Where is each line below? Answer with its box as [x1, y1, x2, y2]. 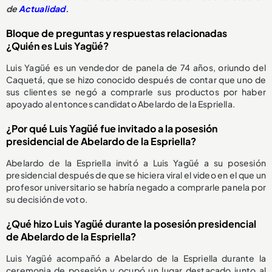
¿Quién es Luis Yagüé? [6, 39, 109, 52]
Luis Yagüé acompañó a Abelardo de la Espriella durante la [6, 253, 266, 263]
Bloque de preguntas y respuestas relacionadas [6, 27, 227, 39]
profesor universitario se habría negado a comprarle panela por [6, 182, 266, 192]
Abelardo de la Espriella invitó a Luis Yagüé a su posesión [6, 157, 266, 168]
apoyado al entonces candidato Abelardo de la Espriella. [6, 98, 236, 109]
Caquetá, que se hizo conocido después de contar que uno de [6, 74, 266, 85]
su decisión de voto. [6, 194, 87, 205]
